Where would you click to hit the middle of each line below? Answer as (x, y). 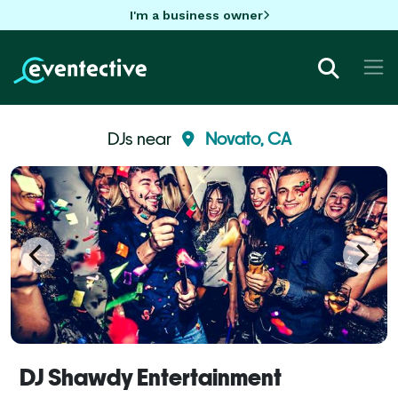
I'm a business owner (196, 15)
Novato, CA (248, 138)
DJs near (141, 138)
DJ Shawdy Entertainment (151, 377)
